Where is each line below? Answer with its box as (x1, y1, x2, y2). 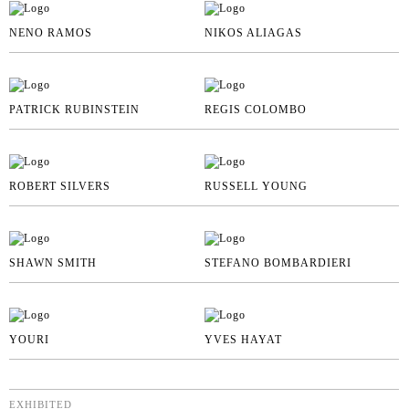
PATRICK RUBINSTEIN (9, 102, 140, 116)
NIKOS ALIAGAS (204, 26, 302, 39)
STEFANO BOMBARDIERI (204, 256, 351, 269)
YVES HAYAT (204, 332, 282, 346)
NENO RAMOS (9, 26, 92, 39)
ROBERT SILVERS (9, 179, 110, 193)
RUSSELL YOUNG (204, 179, 308, 193)
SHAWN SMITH (9, 256, 97, 269)
